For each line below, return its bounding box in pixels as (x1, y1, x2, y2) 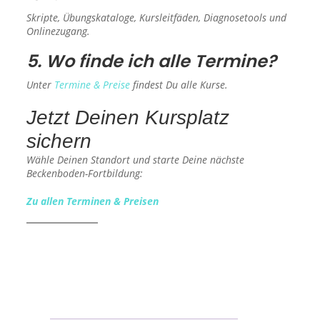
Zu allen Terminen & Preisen (26, 194, 159, 208)
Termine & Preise (54, 77, 131, 91)
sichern (26, 129, 92, 152)
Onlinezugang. (26, 24, 91, 38)
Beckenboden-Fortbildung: (26, 166, 144, 180)
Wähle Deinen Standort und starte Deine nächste (26, 152, 245, 166)
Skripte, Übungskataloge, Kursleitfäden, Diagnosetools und (26, 10, 287, 24)
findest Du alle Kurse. (130, 77, 229, 91)
